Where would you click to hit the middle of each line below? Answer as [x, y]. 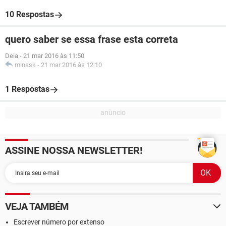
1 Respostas [27, 89]
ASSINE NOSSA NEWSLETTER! [74, 150]
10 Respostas [30, 14]
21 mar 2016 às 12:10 [71, 65]
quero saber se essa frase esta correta [92, 39]
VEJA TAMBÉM [37, 206]
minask [25, 65]
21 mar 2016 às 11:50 [54, 56]
